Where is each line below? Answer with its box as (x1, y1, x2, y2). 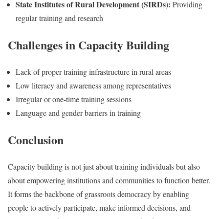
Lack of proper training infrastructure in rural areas (16, 66, 171, 77)
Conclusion (8, 131, 64, 148)
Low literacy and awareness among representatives (16, 80, 171, 90)
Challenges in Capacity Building (8, 36, 169, 54)
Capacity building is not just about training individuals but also (8, 161, 200, 172)
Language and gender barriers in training (16, 107, 141, 118)
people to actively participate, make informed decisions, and (8, 202, 191, 213)
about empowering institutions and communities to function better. (8, 175, 210, 185)
